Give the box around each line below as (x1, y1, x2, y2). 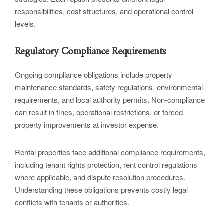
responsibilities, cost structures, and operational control (15, 6, 193, 17)
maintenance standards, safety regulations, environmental (15, 82, 203, 93)
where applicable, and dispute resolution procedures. (15, 172, 185, 183)
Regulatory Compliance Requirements (15, 42, 166, 61)
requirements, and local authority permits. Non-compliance (15, 94, 205, 105)
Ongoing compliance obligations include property (15, 69, 172, 80)
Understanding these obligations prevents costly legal (15, 184, 188, 195)
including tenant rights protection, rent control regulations (15, 159, 197, 170)
